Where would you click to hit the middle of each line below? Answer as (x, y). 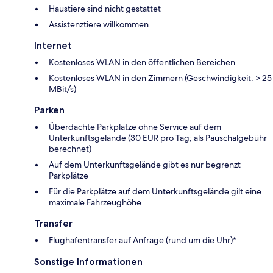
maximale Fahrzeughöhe (95, 202)
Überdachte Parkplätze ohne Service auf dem (135, 126)
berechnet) (70, 148)
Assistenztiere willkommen (99, 24)
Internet (53, 45)
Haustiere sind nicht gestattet (105, 8)
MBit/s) (62, 89)
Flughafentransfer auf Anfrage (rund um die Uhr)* (143, 240)
